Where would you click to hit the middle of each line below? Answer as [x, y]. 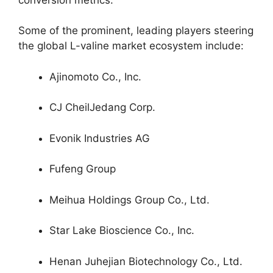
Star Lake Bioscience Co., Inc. [122, 230]
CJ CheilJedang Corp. [102, 107]
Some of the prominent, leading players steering [136, 30]
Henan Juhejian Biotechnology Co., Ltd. [146, 261]
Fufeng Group [83, 169]
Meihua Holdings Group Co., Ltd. [129, 200]
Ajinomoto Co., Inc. [95, 76]
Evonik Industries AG [100, 138]
